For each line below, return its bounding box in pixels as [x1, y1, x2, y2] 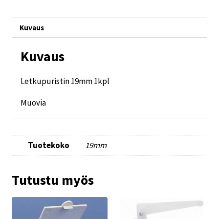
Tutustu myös [12, 171, 94, 189]
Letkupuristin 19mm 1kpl [21, 76, 109, 87]
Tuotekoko [27, 140, 69, 151]
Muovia [21, 97, 46, 109]
